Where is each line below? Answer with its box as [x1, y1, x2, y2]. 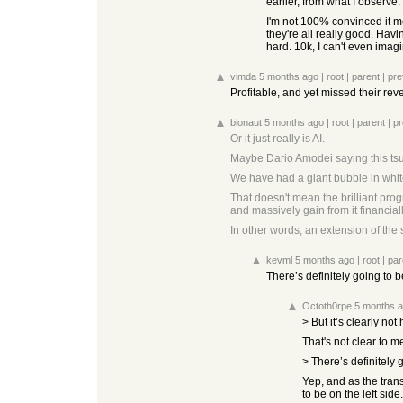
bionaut [230, 117, 262, 128]
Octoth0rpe [302, 300, 352, 311]
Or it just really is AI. [230, 132, 325, 145]
